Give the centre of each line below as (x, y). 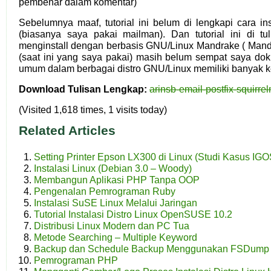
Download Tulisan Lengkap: (84, 89)
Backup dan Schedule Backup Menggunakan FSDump (152, 249)
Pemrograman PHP (76, 260)
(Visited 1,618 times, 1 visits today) (93, 109)
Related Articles (67, 130)
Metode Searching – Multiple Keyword (116, 237)
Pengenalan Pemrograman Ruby (105, 191)
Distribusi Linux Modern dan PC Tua (112, 226)
